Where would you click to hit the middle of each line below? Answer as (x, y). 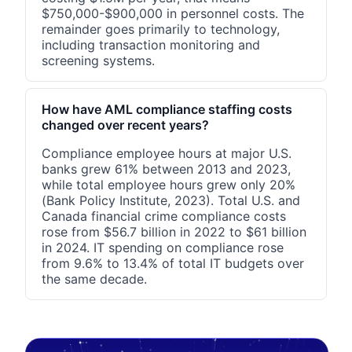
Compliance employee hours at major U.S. (167, 153)
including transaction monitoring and (151, 44)
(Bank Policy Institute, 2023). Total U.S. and (171, 200)
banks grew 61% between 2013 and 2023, (166, 169)
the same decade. (94, 279)
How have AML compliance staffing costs (167, 109)
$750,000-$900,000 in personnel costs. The (173, 13)
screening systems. (98, 60)
